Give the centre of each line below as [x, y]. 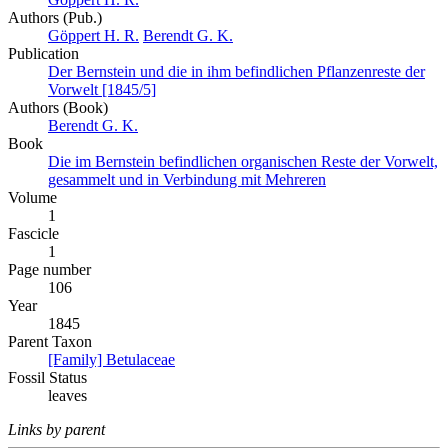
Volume [32, 198]
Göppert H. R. [93, 36]
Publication [43, 54]
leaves [67, 396]
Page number [49, 270]
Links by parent [56, 430]
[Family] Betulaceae [111, 360]
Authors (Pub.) [55, 18]
